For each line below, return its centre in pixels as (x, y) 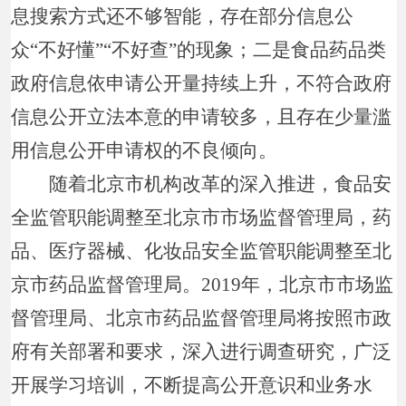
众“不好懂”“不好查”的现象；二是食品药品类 (199, 49)
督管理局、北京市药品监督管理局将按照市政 (202, 318)
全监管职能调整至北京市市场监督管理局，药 (202, 217)
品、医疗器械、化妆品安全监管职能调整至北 (202, 251)
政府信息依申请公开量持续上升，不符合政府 (202, 83)
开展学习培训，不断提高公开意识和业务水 (192, 385)
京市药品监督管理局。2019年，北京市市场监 (203, 284)
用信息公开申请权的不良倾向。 (145, 150)
